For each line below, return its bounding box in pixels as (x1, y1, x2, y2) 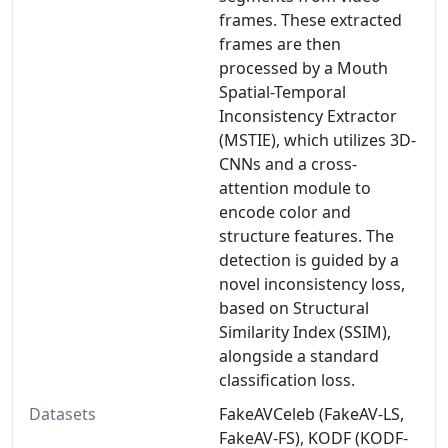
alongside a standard (219, 345, 379, 367)
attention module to (219, 177, 371, 199)
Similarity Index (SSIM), (219, 321, 391, 343)
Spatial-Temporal (219, 81, 346, 103)
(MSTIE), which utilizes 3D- (219, 129, 416, 151)
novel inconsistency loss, (219, 273, 405, 295)
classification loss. (219, 369, 355, 391)
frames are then (219, 33, 341, 55)
